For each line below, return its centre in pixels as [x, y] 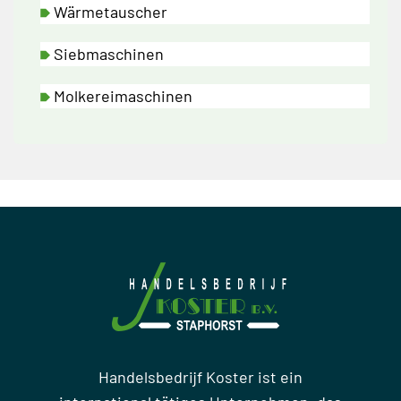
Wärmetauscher [111, 12]
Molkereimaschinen [123, 96]
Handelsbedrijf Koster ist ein [200, 376]
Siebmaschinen [109, 54]
